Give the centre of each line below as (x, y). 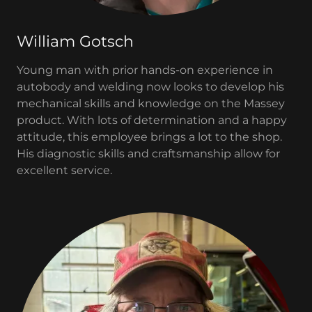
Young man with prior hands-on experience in (145, 70)
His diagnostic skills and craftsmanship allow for (148, 154)
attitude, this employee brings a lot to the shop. (149, 137)
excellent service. (66, 170)
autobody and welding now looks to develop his (150, 87)
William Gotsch (75, 41)
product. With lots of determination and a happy (152, 120)
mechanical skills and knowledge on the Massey (151, 103)
